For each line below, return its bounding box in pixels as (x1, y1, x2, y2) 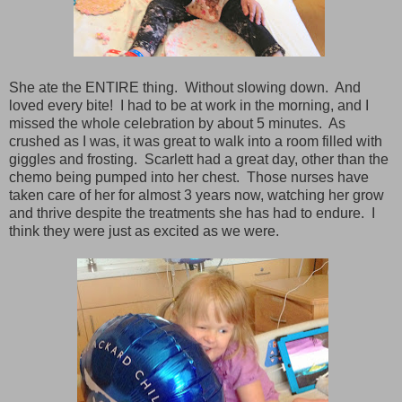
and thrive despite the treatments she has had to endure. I (9, 205, 375, 221)
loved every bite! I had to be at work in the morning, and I (9, 97, 369, 113)
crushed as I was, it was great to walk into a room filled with (9, 133, 382, 149)
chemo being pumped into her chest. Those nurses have (9, 169, 369, 185)
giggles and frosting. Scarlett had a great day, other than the (9, 151, 389, 167)
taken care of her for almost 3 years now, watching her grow (9, 187, 384, 203)
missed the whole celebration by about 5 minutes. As (9, 115, 345, 131)
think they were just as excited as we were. (9, 223, 279, 239)
